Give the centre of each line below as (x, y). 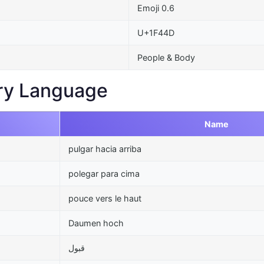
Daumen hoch (96, 223)
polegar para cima (104, 173)
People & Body (166, 57)
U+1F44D (156, 32)
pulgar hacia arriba (105, 148)
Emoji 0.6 (156, 8)
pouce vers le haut (105, 198)
